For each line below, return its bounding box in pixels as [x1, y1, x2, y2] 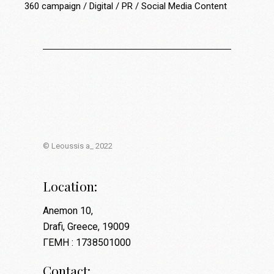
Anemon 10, [43, 205, 93, 217]
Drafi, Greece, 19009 [43, 221, 130, 233]
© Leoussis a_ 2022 [43, 141, 113, 151]
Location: [43, 177, 97, 195]
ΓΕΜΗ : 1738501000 [43, 237, 131, 249]
